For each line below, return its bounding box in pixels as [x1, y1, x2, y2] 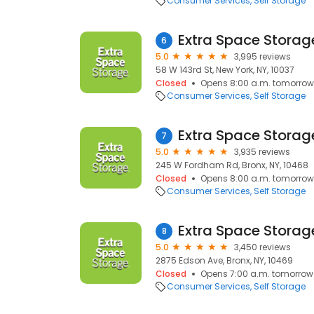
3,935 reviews [234, 146, 290, 158]
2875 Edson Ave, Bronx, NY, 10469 [156, 254, 293, 266]
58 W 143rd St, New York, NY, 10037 [156, 64, 294, 76]
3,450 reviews [234, 241, 291, 253]
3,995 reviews [234, 50, 291, 62]
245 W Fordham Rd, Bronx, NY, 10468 [156, 159, 308, 171]
